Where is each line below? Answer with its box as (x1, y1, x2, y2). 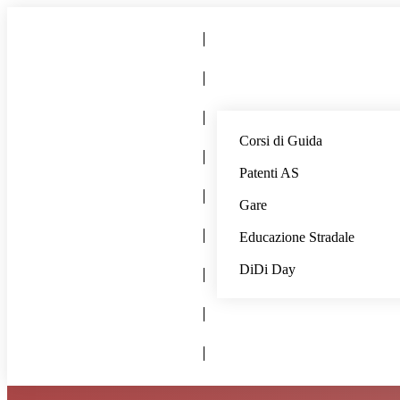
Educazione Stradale (239, 229, 354, 245)
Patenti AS (239, 165, 299, 180)
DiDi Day (239, 262, 296, 277)
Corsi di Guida (239, 133, 322, 148)
